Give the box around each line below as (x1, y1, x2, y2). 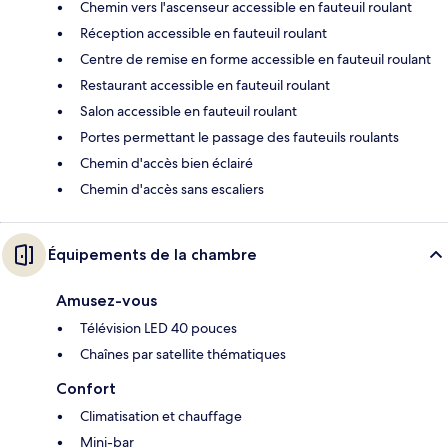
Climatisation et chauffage (80, 407, 242, 426)
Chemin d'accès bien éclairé (80, 154, 253, 173)
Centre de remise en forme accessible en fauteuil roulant (80, 50, 431, 69)
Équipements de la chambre (48, 245, 257, 265)
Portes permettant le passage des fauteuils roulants (80, 128, 399, 147)
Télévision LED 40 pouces (80, 319, 237, 338)
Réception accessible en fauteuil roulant (80, 24, 327, 43)
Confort (56, 379, 116, 399)
